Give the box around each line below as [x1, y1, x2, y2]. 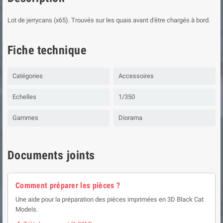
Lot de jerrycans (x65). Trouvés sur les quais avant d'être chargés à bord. [7, 16, 210, 24]
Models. [15, 205, 38, 213]
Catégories [12, 72, 43, 80]
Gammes [12, 113, 38, 121]
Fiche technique [7, 43, 87, 57]
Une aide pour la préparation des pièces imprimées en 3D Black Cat [15, 195, 204, 203]
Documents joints [7, 148, 95, 162]
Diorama [118, 113, 142, 121]
